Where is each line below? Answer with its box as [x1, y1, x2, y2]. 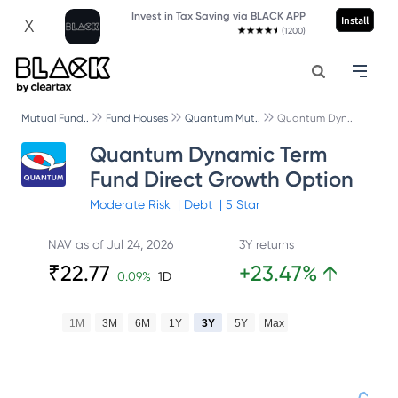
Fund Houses [106, 112, 168, 124]
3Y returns [238, 237, 294, 251]
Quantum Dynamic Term [89, 141, 327, 167]
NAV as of [47, 237, 107, 251]
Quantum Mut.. [185, 112, 260, 124]
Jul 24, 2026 [106, 237, 173, 251]
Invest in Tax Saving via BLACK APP [131, 10, 306, 22]
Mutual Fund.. [21, 112, 89, 124]
